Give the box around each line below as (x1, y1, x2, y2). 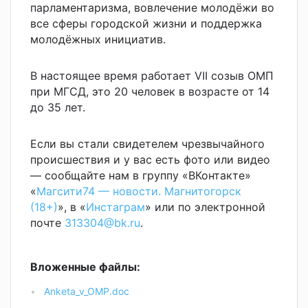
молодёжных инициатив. (30, 32, 166, 47)
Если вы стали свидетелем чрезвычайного (30, 137, 265, 151)
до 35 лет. (30, 100, 85, 115)
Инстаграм (86, 200, 145, 214)
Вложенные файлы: (30, 260, 140, 274)
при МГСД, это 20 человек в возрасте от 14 (30, 85, 269, 99)
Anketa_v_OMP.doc (44, 285, 129, 298)
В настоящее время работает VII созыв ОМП (30, 69, 274, 83)
